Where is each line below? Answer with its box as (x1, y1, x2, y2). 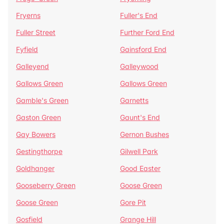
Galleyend (16, 62, 49, 70)
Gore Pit (120, 198, 146, 206)
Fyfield (16, 45, 38, 53)
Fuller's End (120, 11, 157, 19)
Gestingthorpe (16, 147, 62, 155)
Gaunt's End (120, 113, 160, 121)
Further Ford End (120, 28, 174, 36)
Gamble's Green (16, 96, 68, 104)
